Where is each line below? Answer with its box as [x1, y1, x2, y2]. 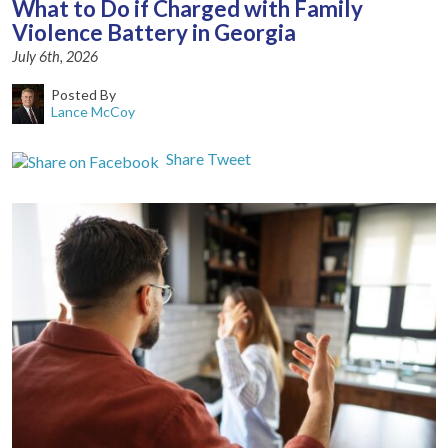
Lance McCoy [51, 103, 136, 121]
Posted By [51, 86, 117, 104]
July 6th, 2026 [12, 48, 98, 66]
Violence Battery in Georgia [12, 19, 296, 47]
